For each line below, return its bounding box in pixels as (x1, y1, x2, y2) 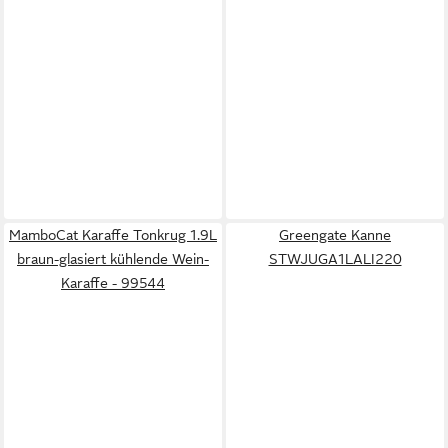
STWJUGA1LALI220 (268, 251, 402, 267)
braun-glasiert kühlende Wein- (17, 251, 209, 267)
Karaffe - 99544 (61, 275, 165, 291)
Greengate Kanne (279, 227, 391, 243)
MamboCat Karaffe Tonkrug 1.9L (9, 227, 217, 243)
